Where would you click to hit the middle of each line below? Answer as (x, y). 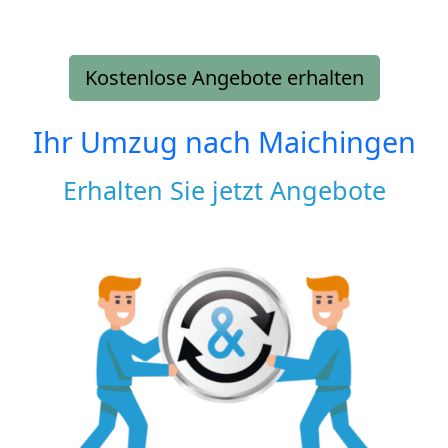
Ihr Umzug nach (145, 141)
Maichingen (336, 141)
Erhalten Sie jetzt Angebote (224, 189)
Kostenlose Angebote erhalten (224, 77)
